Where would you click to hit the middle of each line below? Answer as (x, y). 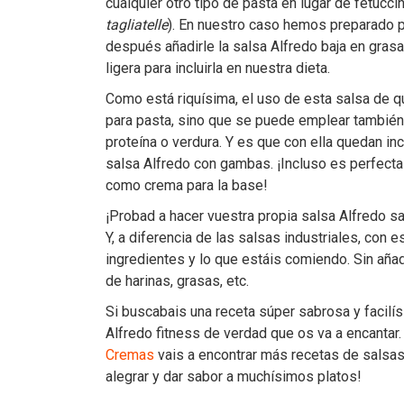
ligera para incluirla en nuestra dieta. (218, 68)
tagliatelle (137, 25)
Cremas (130, 355)
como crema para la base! (187, 185)
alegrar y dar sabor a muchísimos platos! (234, 376)
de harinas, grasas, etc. (177, 281)
